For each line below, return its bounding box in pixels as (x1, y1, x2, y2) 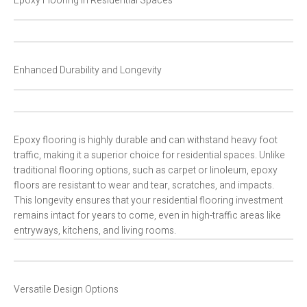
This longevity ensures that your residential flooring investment (14, 193, 283, 208)
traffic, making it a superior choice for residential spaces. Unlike (14, 148, 285, 163)
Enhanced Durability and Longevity (14, 63, 162, 78)
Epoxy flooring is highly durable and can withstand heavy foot (14, 133, 278, 148)
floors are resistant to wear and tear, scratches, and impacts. (14, 178, 274, 193)
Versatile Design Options (14, 282, 119, 297)
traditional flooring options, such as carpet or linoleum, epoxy (14, 163, 278, 178)
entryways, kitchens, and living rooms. (14, 223, 176, 238)
